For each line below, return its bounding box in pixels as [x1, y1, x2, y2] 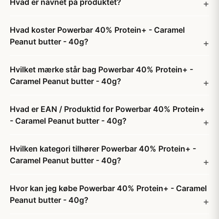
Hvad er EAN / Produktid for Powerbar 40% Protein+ [10, 104, 205, 114]
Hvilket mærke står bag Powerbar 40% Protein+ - [10, 65, 193, 74]
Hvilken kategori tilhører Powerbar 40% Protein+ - [10, 144, 196, 153]
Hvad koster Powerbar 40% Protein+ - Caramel [10, 25, 185, 35]
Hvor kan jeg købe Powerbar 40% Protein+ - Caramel [10, 183, 207, 193]
